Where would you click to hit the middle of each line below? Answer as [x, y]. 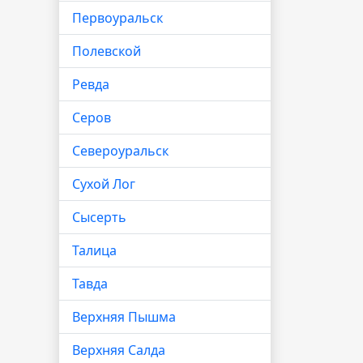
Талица [94, 250]
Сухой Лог [104, 184]
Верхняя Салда [119, 350]
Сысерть [99, 217]
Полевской [107, 51]
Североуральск [120, 151]
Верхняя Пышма [124, 317]
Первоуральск [117, 18]
